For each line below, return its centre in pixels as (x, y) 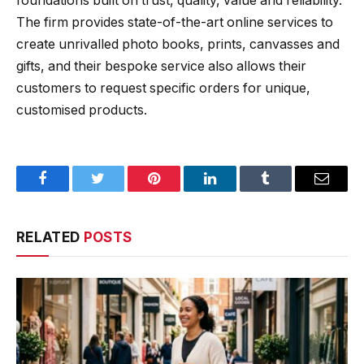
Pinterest (179, 191)
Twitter (118, 191)
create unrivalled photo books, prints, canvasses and (178, 45)
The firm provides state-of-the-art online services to (175, 23)
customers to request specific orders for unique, (163, 89)
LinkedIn (235, 191)
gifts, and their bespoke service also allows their (161, 67)
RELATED (50, 238)
